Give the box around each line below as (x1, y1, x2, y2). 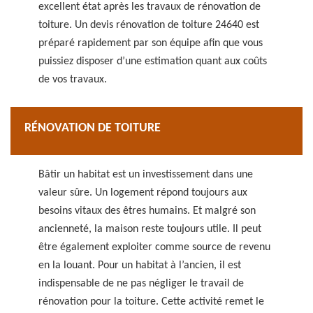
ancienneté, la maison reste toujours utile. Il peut (38, 224, 261, 235)
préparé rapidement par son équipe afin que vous (38, 38, 263, 49)
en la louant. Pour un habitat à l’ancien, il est (38, 260, 241, 271)
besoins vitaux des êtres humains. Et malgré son (38, 205, 256, 217)
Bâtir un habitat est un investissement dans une (38, 169, 253, 180)
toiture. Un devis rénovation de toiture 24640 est (38, 20, 259, 31)
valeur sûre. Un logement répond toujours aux (38, 187, 247, 198)
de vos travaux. (38, 74, 107, 85)
